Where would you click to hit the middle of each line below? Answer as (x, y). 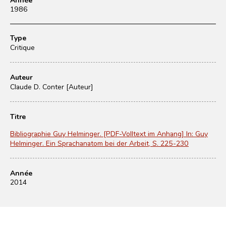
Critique (22, 47)
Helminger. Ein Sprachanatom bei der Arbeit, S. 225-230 (99, 143)
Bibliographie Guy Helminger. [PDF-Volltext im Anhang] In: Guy (109, 133)
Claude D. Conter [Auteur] (52, 87)
